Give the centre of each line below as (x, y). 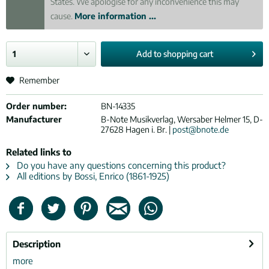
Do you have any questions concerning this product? (120, 165)
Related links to (39, 152)
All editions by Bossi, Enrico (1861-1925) (92, 176)
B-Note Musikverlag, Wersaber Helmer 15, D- (182, 119)
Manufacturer (34, 119)
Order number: (36, 106)
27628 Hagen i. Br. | (136, 129)
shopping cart (189, 54)
